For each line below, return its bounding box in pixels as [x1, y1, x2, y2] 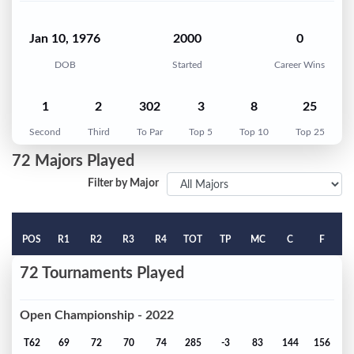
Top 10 [239, 127, 269, 137]
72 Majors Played [12, 153, 134, 170]
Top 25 [295, 127, 325, 137]
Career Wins [274, 59, 325, 70]
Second [29, 127, 61, 137]
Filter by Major [88, 178, 159, 190]
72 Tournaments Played [20, 265, 184, 282]
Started [172, 59, 202, 70]
